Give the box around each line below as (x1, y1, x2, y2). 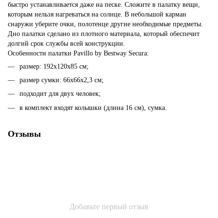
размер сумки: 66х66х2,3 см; (19, 76, 104, 84)
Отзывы (8, 128, 41, 139)
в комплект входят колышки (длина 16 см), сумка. (19, 104, 167, 111)
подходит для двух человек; (19, 90, 101, 98)
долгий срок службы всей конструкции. (8, 39, 125, 47)
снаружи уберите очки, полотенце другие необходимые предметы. (8, 20, 203, 28)
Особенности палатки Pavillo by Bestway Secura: (8, 49, 149, 57)
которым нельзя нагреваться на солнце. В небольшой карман (8, 10, 186, 18)
